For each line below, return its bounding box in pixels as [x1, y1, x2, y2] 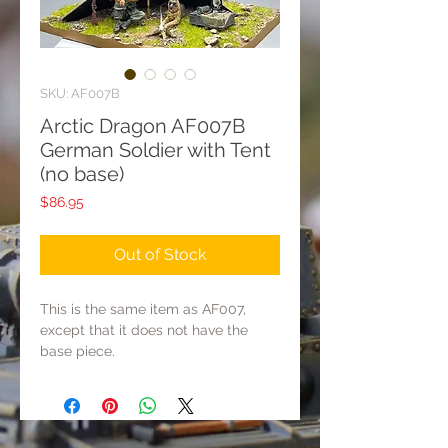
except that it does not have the [40, 322, 248, 338]
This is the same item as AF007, [40, 301, 246, 317]
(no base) [40, 162, 124, 186]
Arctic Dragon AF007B [40, 114, 245, 138]
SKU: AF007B [40, 86, 120, 101]
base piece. [40, 343, 115, 359]
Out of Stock [114, 245, 206, 264]
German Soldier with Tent [40, 138, 271, 162]
